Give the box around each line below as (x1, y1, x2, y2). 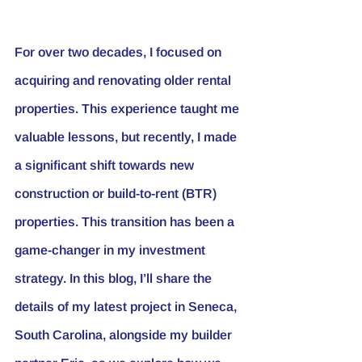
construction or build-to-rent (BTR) (15, 186, 220, 200)
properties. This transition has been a (15, 214, 238, 229)
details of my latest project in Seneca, (15, 299, 240, 314)
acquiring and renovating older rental (15, 73, 234, 87)
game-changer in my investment (15, 242, 208, 257)
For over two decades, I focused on (15, 44, 225, 59)
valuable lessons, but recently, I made (15, 129, 240, 144)
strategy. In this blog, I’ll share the (15, 271, 215, 285)
